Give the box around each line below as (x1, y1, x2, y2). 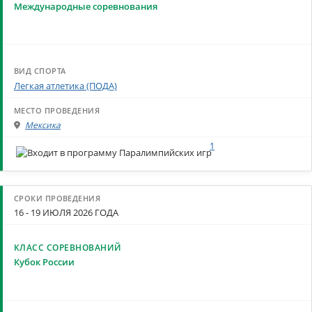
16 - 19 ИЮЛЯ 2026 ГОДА (14, 206, 118, 219)
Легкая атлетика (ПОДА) (14, 79, 117, 92)
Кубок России (14, 256, 75, 269)
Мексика (25, 118, 61, 131)
